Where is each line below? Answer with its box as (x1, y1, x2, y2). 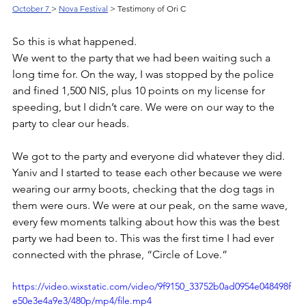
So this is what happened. (12, 34, 139, 48)
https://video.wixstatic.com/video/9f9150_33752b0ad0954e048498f (12, 279, 291, 292)
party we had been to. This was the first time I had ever (12, 231, 277, 245)
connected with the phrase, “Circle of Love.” (12, 247, 230, 261)
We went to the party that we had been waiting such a (12, 51, 273, 64)
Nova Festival (59, 3, 108, 14)
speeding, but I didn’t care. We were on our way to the (12, 100, 277, 113)
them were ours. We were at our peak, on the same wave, (12, 198, 290, 212)
